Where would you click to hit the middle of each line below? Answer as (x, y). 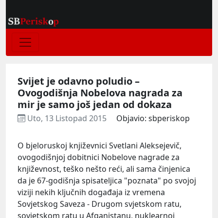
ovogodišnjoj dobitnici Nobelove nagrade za (99, 157)
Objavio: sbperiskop (153, 118)
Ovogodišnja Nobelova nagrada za (100, 92)
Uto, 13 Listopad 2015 (67, 118)
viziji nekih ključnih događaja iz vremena (91, 192)
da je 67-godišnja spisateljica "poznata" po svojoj (107, 180)
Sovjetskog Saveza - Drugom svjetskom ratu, (100, 204)
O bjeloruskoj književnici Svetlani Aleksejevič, (100, 145)
